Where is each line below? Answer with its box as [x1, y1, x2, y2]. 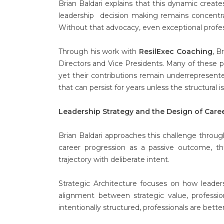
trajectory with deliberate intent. [58, 155, 169, 164]
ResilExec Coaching [138, 47, 212, 56]
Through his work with [58, 47, 139, 56]
